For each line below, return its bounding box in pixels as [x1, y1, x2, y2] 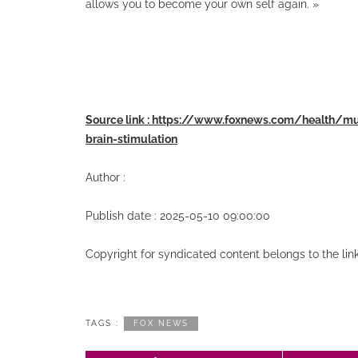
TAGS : [86, 319, 119, 328]
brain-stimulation [86, 133, 177, 145]
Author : [86, 171, 125, 184]
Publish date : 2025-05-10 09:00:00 [86, 209, 270, 222]
